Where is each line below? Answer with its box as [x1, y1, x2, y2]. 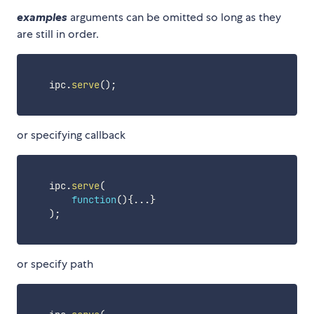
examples [17, 10, 67, 25]
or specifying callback [17, 128, 125, 143]
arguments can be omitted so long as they [67, 10, 281, 25]
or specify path [17, 257, 93, 272]
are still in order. [17, 27, 99, 42]
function [71, 193, 116, 207]
